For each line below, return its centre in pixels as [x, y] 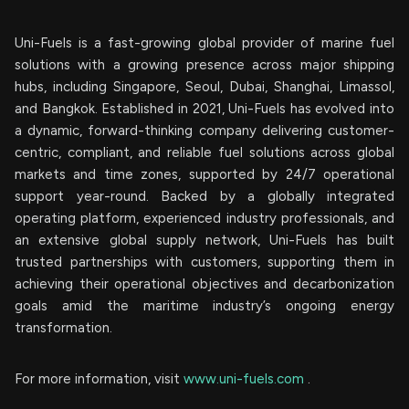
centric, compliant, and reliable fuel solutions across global [204, 152]
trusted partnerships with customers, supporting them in [204, 262]
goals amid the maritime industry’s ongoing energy [204, 306]
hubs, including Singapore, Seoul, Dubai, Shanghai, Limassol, [204, 87]
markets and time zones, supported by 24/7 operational [204, 174]
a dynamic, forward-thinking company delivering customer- [204, 131]
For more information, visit [99, 379]
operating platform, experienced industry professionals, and [204, 218]
